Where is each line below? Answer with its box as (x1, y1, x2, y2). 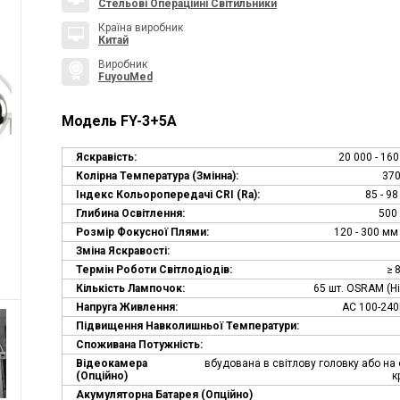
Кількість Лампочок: (76, 281, 185, 295)
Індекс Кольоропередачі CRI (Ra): (76, 187, 260, 201)
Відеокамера (76, 356, 147, 370)
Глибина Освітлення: (76, 206, 185, 220)
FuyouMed (98, 70, 153, 83)
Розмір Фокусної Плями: (76, 225, 209, 238)
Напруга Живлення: (76, 300, 178, 313)
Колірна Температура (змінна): (76, 169, 238, 182)
